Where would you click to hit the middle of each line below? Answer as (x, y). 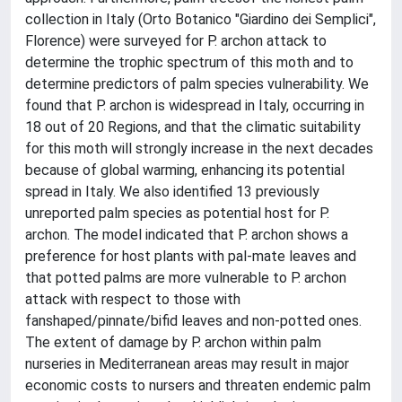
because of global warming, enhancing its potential (185, 170)
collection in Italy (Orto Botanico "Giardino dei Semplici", (201, 19)
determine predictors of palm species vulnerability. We (197, 84)
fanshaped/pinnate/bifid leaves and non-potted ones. (193, 321)
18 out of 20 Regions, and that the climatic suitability (193, 127)
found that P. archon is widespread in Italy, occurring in (195, 105)
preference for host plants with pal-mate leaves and (191, 256)
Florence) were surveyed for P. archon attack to (176, 41)
